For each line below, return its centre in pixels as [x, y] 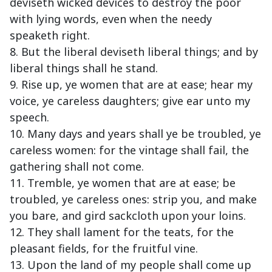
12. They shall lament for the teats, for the [122, 232]
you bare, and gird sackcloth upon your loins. [128, 216]
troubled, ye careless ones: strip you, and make [133, 199]
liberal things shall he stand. [84, 68]
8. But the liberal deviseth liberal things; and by [134, 52]
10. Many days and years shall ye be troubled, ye [135, 134]
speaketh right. [50, 36]
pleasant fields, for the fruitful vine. [104, 249]
